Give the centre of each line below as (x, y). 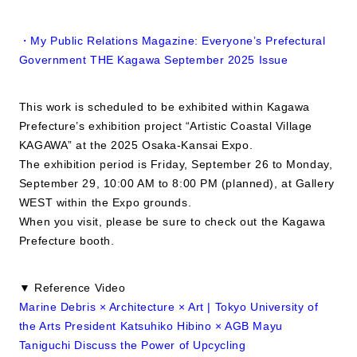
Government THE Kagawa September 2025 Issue (153, 60)
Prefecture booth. (67, 241)
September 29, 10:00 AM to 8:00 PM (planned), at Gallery (177, 183)
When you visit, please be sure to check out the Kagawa (172, 222)
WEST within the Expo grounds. (105, 202)
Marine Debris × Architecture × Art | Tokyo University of (169, 307)
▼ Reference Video (72, 288)
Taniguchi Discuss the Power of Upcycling (132, 345)
